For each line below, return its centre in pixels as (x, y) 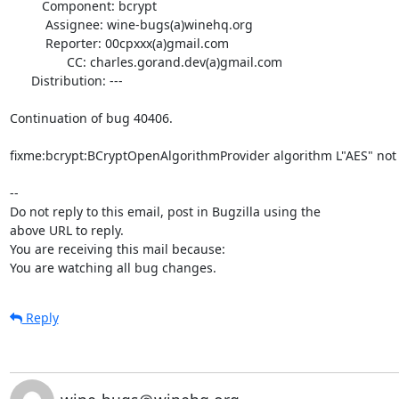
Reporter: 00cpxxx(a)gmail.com (27, 43)
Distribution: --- (20, 80)
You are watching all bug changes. (113, 267)
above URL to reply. (66, 230)
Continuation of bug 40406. (91, 118)
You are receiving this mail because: (117, 248)
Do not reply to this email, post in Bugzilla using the (165, 211)
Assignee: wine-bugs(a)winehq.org (27, 24)
